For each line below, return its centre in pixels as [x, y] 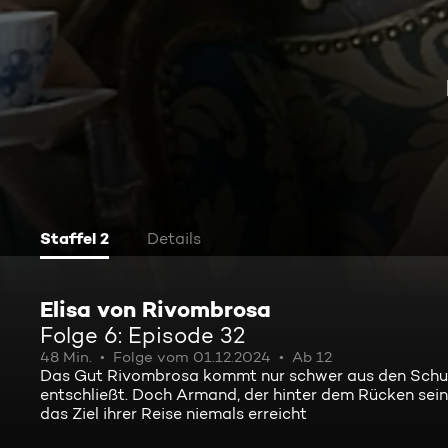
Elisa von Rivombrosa [155, 309]
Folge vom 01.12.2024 [192, 357]
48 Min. [66, 357]
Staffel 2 [74, 238]
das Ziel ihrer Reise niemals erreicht [173, 413]
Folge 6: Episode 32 [142, 335]
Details [174, 238]
